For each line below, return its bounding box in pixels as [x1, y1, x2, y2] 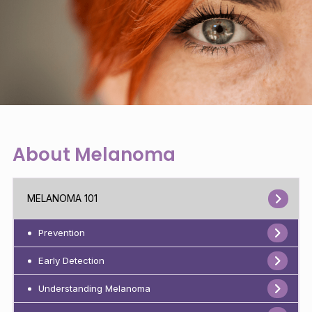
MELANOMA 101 [27, 192, 98, 205]
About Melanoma [12, 142, 175, 168]
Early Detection [38, 255, 104, 267]
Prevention [38, 227, 85, 239]
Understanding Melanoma [38, 283, 150, 295]
